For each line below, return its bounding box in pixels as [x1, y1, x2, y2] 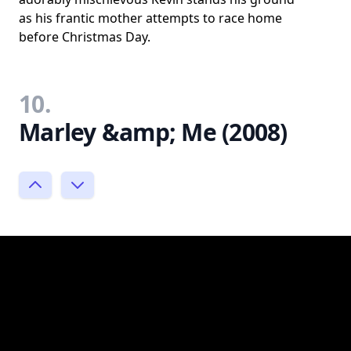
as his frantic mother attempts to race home [19, 9, 282, 27]
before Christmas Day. [19, 28, 150, 45]
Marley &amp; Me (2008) [19, 116, 288, 148]
